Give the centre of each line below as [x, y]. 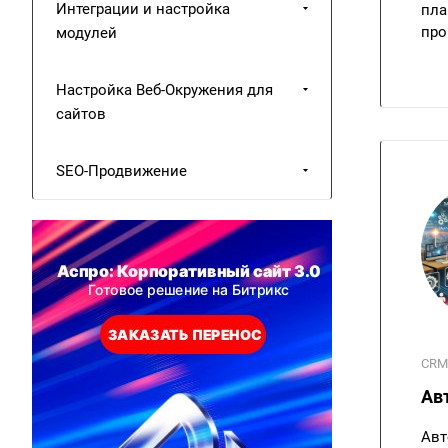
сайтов [81, 114]
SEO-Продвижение [121, 171]
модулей [86, 33]
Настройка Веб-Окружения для [164, 90]
